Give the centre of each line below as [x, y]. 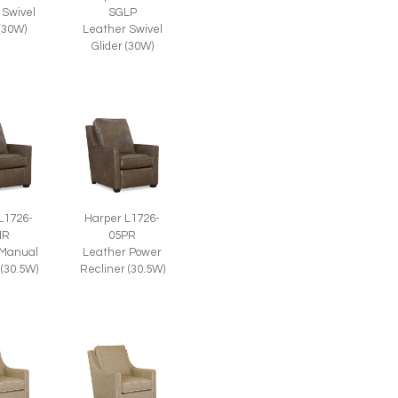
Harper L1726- [122, 219]
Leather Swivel [122, 30]
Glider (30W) [122, 47]
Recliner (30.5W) [122, 270]
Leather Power [122, 253]
